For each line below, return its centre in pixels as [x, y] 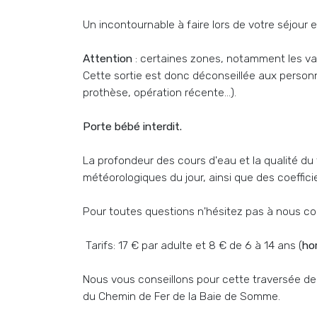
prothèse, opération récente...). [160, 92]
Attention [108, 58]
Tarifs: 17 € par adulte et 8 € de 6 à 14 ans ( [192, 245]
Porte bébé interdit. [132, 126]
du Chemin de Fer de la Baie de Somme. [181, 296]
